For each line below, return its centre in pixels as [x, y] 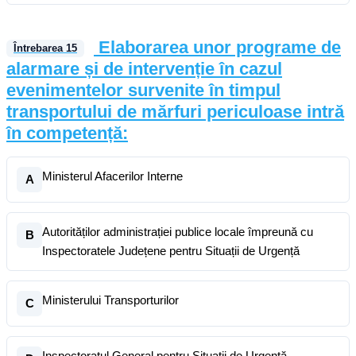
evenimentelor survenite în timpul [143, 90]
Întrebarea [40, 48]
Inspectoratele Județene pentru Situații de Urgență [171, 251]
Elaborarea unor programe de [220, 47]
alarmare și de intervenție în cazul [144, 69]
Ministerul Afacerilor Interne [112, 176]
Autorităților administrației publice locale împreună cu [178, 232]
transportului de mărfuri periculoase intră [175, 112]
